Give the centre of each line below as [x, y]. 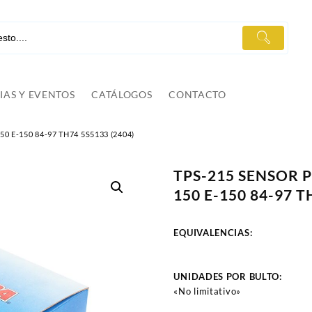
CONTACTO [197, 95]
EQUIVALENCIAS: [213, 233]
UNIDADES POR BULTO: [229, 277]
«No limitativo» [207, 291]
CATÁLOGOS [122, 95]
